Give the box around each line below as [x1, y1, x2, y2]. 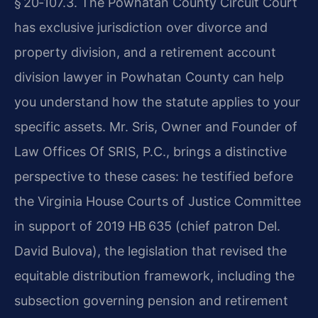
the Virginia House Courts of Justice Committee [14, 193, 301, 209]
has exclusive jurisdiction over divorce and [14, 19, 268, 35]
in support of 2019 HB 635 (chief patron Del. [14, 218, 280, 234]
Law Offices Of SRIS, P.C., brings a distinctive [14, 143, 287, 159]
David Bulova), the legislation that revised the [14, 243, 287, 258]
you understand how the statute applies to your [14, 94, 300, 109]
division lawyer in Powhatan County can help [14, 69, 284, 84]
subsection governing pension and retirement [14, 292, 288, 308]
